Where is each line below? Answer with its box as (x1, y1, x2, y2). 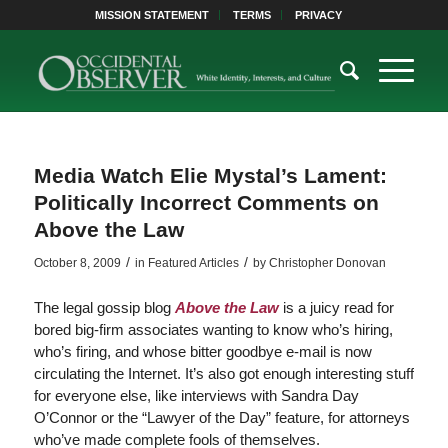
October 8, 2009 (33, 256, 121, 270)
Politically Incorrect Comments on (33, 191, 379, 214)
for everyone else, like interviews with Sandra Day (33, 386, 359, 404)
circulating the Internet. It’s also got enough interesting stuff (33, 364, 414, 382)
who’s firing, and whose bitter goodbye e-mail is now (33, 342, 372, 360)
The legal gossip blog (33, 298, 175, 316)
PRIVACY (295, 9, 343, 21)
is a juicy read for (278, 298, 394, 316)
